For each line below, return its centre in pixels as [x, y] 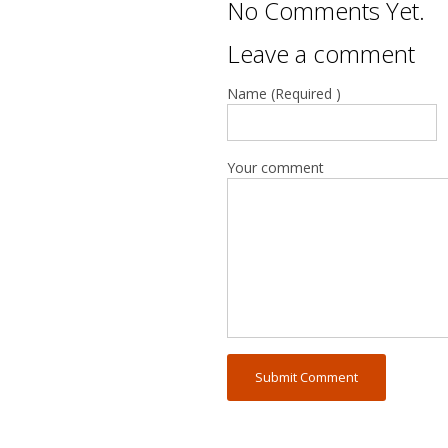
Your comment [275, 168]
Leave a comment [321, 54]
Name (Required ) [284, 94]
